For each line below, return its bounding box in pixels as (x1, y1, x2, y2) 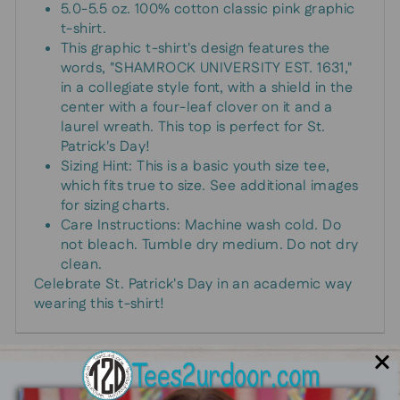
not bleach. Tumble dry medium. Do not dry (61, 234, 359, 255)
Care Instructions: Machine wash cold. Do (61, 214, 341, 236)
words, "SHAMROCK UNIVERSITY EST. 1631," (61, 57, 353, 79)
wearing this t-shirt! (34, 293, 165, 314)
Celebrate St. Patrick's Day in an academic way (34, 273, 353, 295)
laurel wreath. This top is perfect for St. (61, 116, 326, 137)
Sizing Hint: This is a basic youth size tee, (61, 155, 330, 177)
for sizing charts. (61, 195, 171, 216)
